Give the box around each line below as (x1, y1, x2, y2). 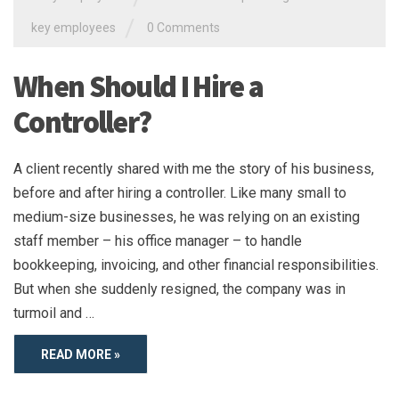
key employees (31, 20, 116, 35)
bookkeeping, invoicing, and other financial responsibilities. (13, 256, 379, 274)
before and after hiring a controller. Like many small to (13, 184, 346, 202)
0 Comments (147, 20, 220, 35)
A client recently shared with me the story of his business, (13, 160, 374, 178)
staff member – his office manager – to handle (13, 232, 302, 250)
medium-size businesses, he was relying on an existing (13, 208, 360, 226)
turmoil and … (13, 305, 94, 322)
